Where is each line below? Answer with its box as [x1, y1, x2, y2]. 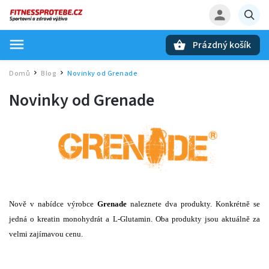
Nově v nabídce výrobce [9, 199, 97, 208]
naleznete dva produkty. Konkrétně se [127, 199, 260, 208]
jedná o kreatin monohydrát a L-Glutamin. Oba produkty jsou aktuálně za [9, 214, 260, 223]
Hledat [53, 61, 84, 71]
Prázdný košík [193, 38, 251, 52]
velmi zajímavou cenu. [9, 229, 83, 238]
